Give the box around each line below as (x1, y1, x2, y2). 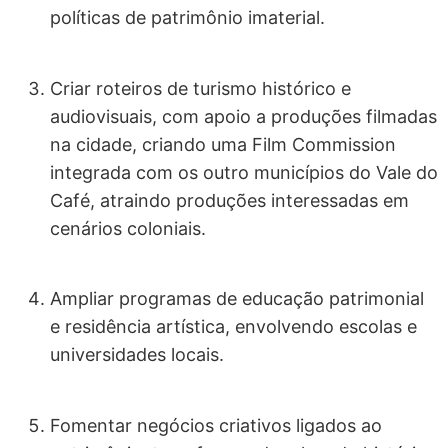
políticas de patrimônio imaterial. (50, 7, 325, 29)
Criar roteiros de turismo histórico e (50, 77, 351, 99)
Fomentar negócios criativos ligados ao (50, 414, 382, 436)
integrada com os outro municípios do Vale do (50, 161, 438, 183)
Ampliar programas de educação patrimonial (50, 288, 424, 310)
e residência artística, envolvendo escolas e (50, 316, 417, 338)
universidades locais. (50, 344, 224, 366)
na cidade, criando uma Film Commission (50, 133, 396, 155)
